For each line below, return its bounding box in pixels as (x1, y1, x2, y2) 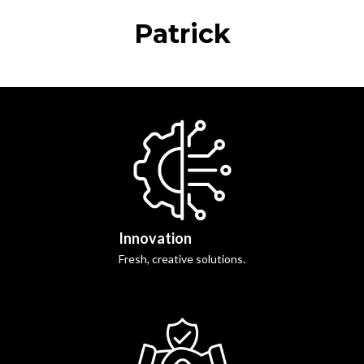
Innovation (119, 229, 192, 247)
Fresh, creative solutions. (119, 252, 245, 266)
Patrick (133, 18, 231, 50)
